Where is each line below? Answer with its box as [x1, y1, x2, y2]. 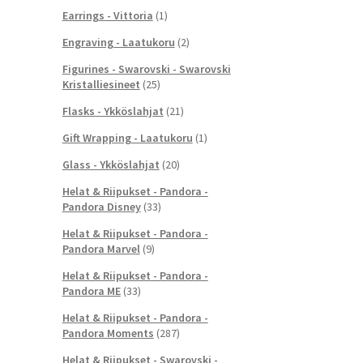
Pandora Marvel [62, 241, 140, 256]
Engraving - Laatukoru [62, 34, 175, 49]
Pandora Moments [62, 325, 154, 340]
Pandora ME [62, 283, 121, 298]
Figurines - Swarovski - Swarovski [62, 61, 231, 76]
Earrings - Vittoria [62, 7, 153, 23]
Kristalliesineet [62, 76, 140, 92]
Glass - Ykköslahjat [62, 156, 160, 172]
